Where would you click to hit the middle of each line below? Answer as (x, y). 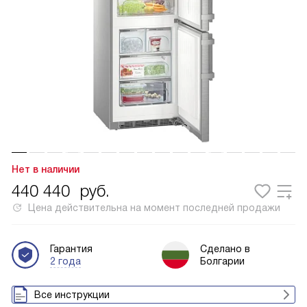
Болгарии (222, 261)
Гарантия (71, 248)
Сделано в (225, 249)
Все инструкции (72, 295)
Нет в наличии (46, 169)
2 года (65, 261)
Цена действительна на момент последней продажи (154, 208)
